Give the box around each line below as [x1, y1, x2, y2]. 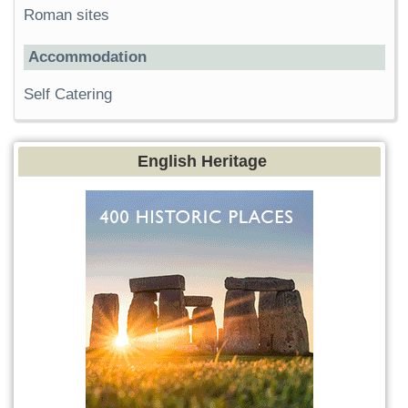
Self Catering [24, 85, 112, 103]
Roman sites [24, 5, 109, 24]
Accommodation [28, 47, 147, 66]
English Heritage [138, 151, 267, 170]
